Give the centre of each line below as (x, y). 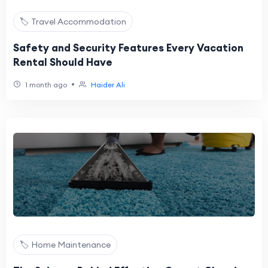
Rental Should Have (63, 62)
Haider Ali (108, 85)
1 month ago (45, 85)
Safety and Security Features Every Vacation (128, 48)
